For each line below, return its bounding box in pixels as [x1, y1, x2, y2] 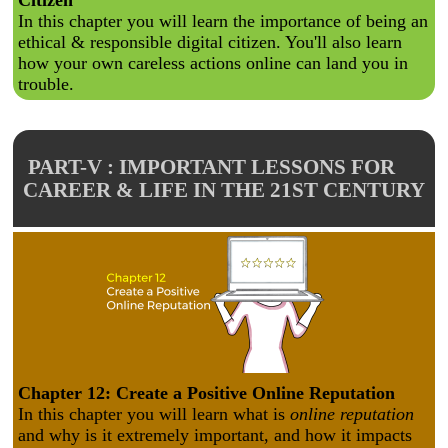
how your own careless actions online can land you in [18, 53, 408, 74]
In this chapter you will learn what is [18, 404, 290, 425]
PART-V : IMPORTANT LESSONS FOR [23, 155, 395, 178]
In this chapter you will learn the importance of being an [18, 11, 428, 32]
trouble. [18, 74, 74, 95]
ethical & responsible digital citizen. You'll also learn [18, 32, 402, 53]
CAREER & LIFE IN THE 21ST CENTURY [23, 178, 425, 201]
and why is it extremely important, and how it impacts [18, 425, 412, 446]
